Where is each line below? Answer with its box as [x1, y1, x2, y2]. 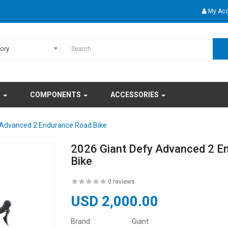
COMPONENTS [30, 91, 82, 99]
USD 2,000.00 [71, 193, 158, 210]
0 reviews [108, 178, 135, 186]
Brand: [71, 217, 92, 226]
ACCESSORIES [110, 91, 160, 99]
